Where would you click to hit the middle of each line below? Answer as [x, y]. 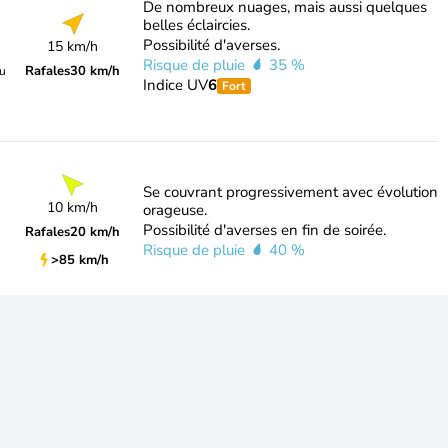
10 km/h [73, 207]
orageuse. [174, 210]
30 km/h [95, 71]
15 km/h [73, 46]
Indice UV [175, 85]
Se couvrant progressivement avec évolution [290, 192]
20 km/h [95, 231]
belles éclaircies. [196, 25]
